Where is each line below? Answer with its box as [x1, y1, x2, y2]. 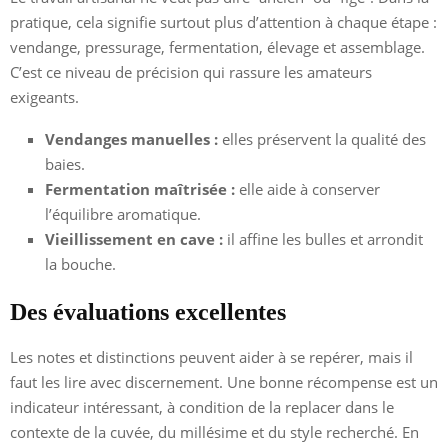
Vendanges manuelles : [45, 129, 218, 150]
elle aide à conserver [235, 179, 380, 200]
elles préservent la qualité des [218, 129, 426, 150]
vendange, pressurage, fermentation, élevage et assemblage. [10, 37, 425, 58]
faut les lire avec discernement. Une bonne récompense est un [10, 372, 438, 393]
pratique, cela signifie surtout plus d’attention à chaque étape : [10, 12, 437, 33]
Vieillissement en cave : [45, 229, 223, 250]
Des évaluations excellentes [10, 299, 286, 326]
